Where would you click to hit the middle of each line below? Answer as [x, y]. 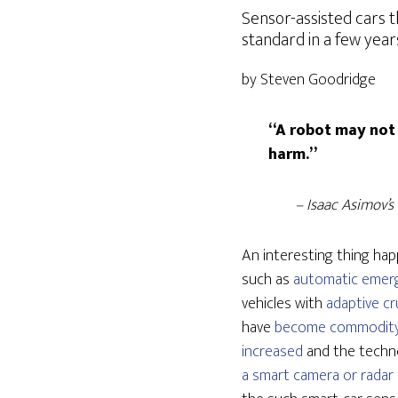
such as [267, 280]
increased [272, 352]
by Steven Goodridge [309, 80]
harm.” [295, 155]
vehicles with [284, 304]
